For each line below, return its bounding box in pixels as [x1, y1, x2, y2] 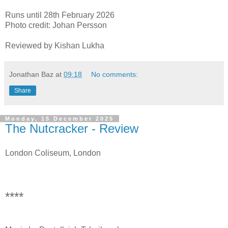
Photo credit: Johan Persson [5, 20, 107, 30]
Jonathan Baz [9, 70, 53, 78]
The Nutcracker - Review [5, 121, 138, 135]
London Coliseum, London [5, 148, 101, 157]
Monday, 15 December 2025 [5, 115, 114, 122]
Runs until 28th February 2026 [5, 10, 115, 19]
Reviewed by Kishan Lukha [5, 41, 104, 50]
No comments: [91, 70, 138, 78]
